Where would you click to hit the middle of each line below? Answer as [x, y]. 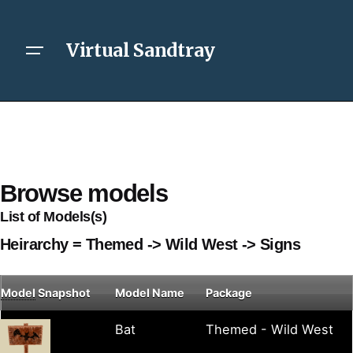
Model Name [150, 293]
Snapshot [63, 293]
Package [229, 293]
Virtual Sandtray [141, 50]
